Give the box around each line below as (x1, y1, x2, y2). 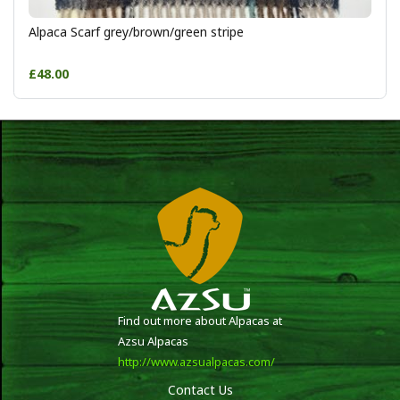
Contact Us (167, 381, 233, 398)
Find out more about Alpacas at (118, 312, 282, 329)
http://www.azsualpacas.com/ (118, 354, 275, 370)
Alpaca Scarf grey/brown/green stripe (29, 23, 244, 40)
